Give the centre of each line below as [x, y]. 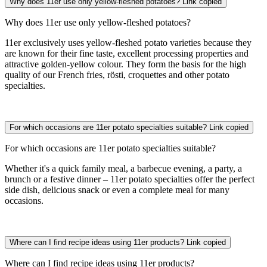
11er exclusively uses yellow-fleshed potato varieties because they [128, 42]
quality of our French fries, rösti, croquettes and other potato [117, 74]
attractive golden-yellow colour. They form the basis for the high [125, 64]
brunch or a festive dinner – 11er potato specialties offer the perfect [130, 179]
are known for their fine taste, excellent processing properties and [127, 53]
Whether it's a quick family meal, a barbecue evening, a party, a [123, 168]
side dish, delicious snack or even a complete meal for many [117, 190]
